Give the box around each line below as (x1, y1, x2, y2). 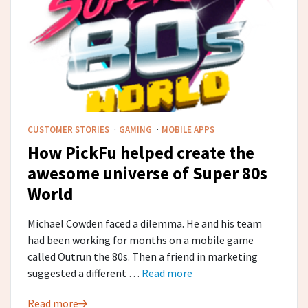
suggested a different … (27, 266, 142, 280)
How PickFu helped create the (27, 142, 254, 164)
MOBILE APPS (162, 124, 214, 136)
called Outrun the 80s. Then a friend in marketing (27, 250, 258, 264)
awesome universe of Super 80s (27, 162, 267, 185)
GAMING (119, 124, 154, 136)
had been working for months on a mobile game (27, 233, 254, 247)
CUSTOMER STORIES (27, 124, 111, 136)
